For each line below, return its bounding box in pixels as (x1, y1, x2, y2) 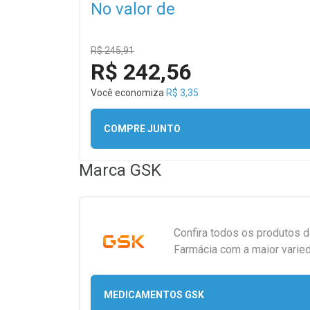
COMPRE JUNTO (103, 122, 181, 134)
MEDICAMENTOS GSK (103, 289, 204, 300)
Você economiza (91, 87, 166, 99)
